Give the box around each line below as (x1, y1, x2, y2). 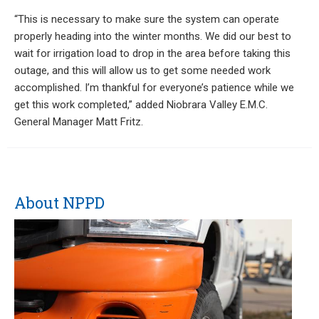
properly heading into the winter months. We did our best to (14, 30, 291, 43)
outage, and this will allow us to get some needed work (14, 64, 271, 77)
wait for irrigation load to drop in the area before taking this (14, 47, 291, 60)
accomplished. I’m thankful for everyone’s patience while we (14, 81, 294, 94)
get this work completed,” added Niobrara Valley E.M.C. (14, 98, 268, 111)
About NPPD (14, 192, 105, 213)
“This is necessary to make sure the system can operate (14, 13, 279, 26)
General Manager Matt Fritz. (14, 115, 143, 128)
